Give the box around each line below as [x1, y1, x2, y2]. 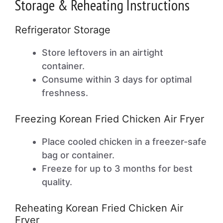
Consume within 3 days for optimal [42, 74, 192, 85]
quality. [42, 177, 72, 187]
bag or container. [42, 150, 114, 160]
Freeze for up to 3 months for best [42, 163, 193, 174]
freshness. [42, 88, 88, 98]
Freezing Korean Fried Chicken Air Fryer [15, 113, 204, 125]
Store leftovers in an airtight [42, 47, 163, 58]
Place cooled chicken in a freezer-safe [42, 136, 207, 147]
